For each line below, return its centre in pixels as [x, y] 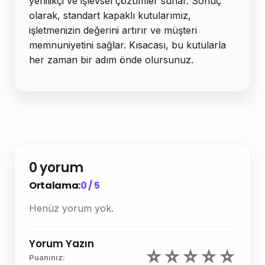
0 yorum [56, 167]
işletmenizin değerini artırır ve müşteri [113, 30]
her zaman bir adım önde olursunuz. [111, 59]
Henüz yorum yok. [71, 208]
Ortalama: [55, 185]
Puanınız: [47, 257]
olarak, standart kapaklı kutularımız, [110, 15]
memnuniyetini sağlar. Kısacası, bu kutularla [127, 45]
